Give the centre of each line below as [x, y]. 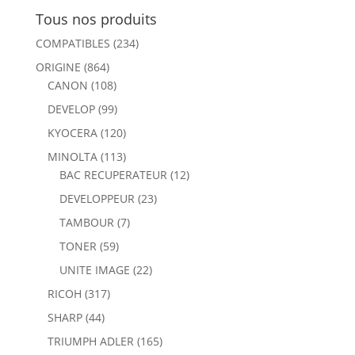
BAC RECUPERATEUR [113, 175]
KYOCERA [72, 133]
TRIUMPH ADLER [90, 341]
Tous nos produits [96, 19]
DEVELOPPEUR [97, 198]
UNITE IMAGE [94, 270]
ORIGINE [58, 67]
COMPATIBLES [73, 43]
